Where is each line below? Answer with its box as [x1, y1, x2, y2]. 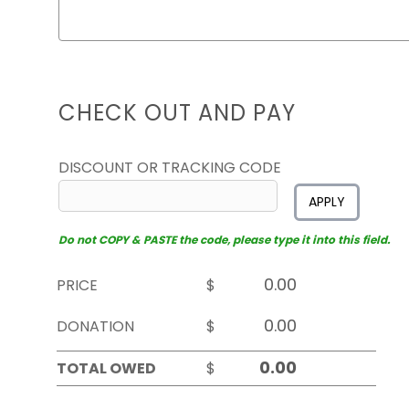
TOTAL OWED [57, 358, 156, 379]
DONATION [57, 316, 134, 337]
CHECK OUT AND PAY [58, 98, 296, 128]
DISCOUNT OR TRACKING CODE [58, 157, 281, 178]
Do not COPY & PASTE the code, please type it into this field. [58, 232, 390, 247]
